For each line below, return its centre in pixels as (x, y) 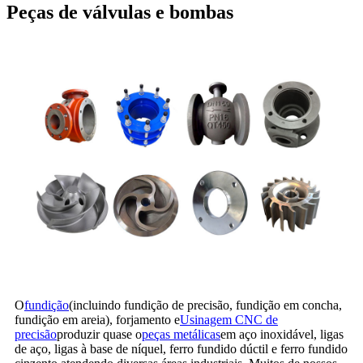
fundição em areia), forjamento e (97, 319)
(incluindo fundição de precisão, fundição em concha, (205, 305)
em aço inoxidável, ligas (282, 334)
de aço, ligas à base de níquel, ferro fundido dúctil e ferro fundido (181, 348)
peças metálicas (181, 334)
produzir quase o (99, 334)
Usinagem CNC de (229, 319)
